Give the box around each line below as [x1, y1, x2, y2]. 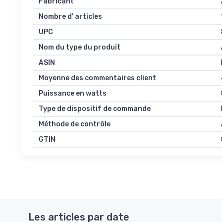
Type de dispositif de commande [39, 105, 151, 113]
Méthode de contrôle [39, 120, 111, 129]
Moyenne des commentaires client [39, 74, 156, 83]
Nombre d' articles [39, 12, 102, 21]
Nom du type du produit [39, 43, 120, 52]
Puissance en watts [39, 89, 107, 98]
